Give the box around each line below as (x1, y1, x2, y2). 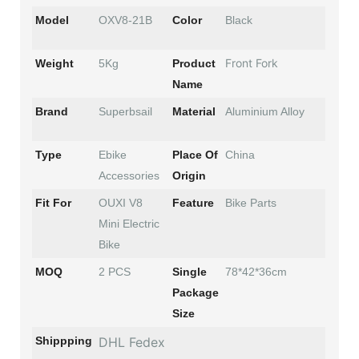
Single (172, 264, 207, 278)
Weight (35, 56, 74, 70)
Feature (172, 196, 214, 209)
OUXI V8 (99, 196, 143, 209)
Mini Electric (99, 216, 159, 230)
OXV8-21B (99, 13, 152, 26)
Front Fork (225, 55, 278, 70)
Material (172, 104, 216, 118)
